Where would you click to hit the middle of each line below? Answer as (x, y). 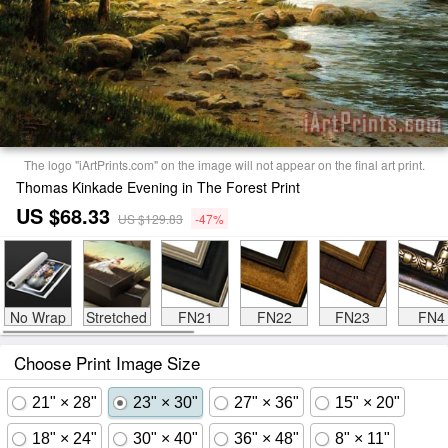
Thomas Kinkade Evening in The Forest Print (158, 187)
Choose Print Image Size (107, 362)
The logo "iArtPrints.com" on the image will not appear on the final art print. (224, 164)
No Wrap (37, 317)
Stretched (116, 317)
